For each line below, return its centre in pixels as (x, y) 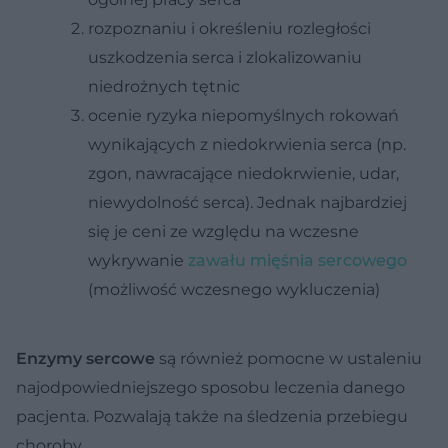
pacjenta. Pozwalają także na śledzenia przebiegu (212, 416)
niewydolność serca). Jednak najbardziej (247, 202)
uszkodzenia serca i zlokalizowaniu (225, 57)
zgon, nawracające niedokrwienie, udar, (243, 173)
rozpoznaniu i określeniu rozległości (229, 28)
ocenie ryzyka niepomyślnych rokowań (243, 115)
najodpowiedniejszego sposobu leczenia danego (210, 387)
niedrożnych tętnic (164, 86)
